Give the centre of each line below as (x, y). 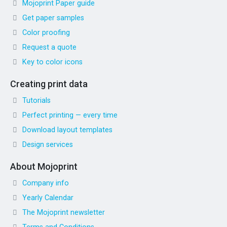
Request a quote (49, 47)
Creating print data (49, 84)
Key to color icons (52, 62)
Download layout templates (67, 130)
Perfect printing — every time (70, 115)
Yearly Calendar (48, 198)
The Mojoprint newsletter (64, 212)
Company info (46, 183)
